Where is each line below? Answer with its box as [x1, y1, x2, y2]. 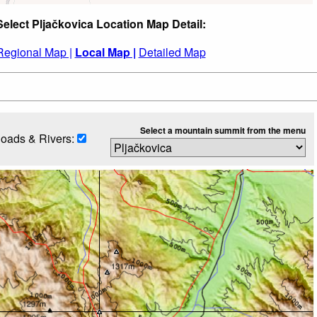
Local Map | [74, 43, 136, 60]
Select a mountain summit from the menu [139, 123, 306, 137]
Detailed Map [138, 43, 206, 60]
